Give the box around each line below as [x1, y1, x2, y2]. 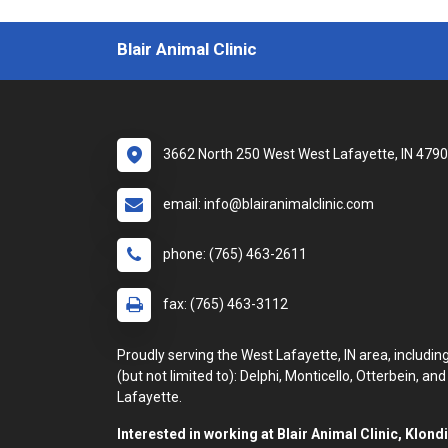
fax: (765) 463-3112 [163, 296, 288, 312]
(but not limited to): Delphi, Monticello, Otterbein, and [117, 368, 446, 384]
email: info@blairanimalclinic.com [163, 196, 374, 212]
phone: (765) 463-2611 [163, 246, 307, 262]
